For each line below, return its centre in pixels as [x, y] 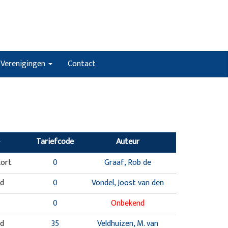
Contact [82, 64]
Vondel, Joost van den [127, 183]
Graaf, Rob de [127, 163]
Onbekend [127, 203]
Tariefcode [55, 142]
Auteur [127, 142]
